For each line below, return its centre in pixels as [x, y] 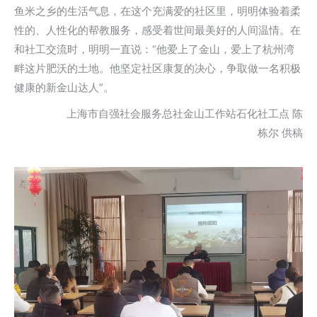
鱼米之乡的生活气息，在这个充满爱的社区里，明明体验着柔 [157, 11]
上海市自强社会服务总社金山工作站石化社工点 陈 [159, 114]
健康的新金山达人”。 [64, 87]
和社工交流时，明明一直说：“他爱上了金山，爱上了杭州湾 [154, 49]
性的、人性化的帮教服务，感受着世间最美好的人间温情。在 [157, 30]
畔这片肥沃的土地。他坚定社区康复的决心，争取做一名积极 [157, 68]
